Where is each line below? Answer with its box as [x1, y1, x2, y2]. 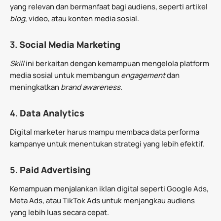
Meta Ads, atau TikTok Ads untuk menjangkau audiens [10, 195, 195, 206]
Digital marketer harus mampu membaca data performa [10, 126, 199, 137]
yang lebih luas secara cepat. [10, 207, 109, 218]
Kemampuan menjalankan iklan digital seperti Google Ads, [10, 183, 209, 194]
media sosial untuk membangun [10, 70, 121, 80]
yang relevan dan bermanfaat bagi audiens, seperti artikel [10, 1, 208, 12]
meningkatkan [10, 81, 61, 92]
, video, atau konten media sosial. [25, 13, 139, 24]
